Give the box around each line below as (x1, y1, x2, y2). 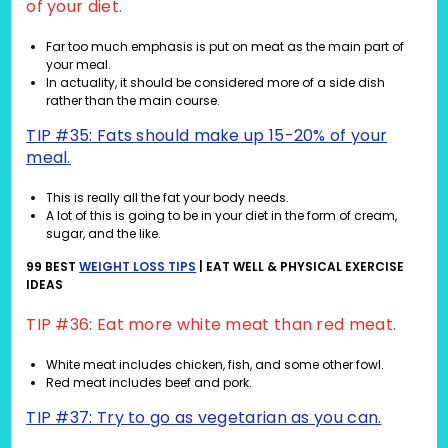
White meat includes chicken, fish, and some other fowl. (46, 356, 385, 374)
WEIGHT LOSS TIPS (79, 258, 197, 276)
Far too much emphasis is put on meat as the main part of (46, 38, 405, 56)
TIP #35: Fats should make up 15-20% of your (26, 124, 388, 148)
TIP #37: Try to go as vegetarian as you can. (26, 406, 382, 430)
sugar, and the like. (46, 225, 162, 243)
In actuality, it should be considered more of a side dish (46, 74, 386, 92)
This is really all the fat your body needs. (46, 189, 290, 207)
